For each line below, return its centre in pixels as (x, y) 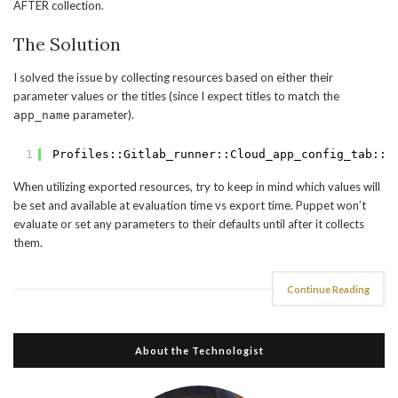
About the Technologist (199, 350)
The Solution (67, 44)
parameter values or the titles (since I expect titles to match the (176, 96)
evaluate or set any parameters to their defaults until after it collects (189, 224)
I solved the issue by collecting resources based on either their (173, 77)
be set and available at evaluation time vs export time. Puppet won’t (190, 205)
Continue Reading (328, 289)
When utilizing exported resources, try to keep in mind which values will (197, 187)
